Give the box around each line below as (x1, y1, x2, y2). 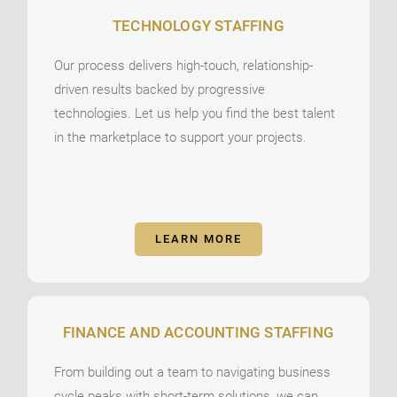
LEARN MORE (155, 231, 242, 245)
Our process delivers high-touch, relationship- (54, 57, 314, 74)
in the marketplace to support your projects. (54, 128, 307, 145)
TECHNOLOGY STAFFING (113, 16, 284, 35)
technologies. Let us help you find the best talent (54, 105, 336, 121)
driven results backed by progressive (54, 81, 266, 97)
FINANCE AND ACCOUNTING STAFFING (62, 323, 335, 341)
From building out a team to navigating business (54, 363, 331, 380)
